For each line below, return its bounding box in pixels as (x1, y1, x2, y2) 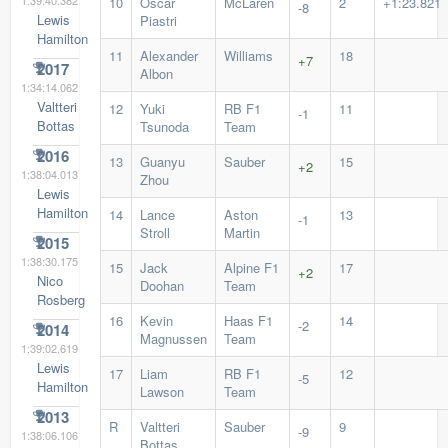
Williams (223, 46, 273, 65)
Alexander (139, 46, 198, 65)
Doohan (139, 276, 184, 295)
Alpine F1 (223, 258, 279, 277)
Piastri (139, 11, 177, 30)
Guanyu (139, 152, 185, 171)
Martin (223, 223, 260, 242)
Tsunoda (139, 117, 189, 136)
